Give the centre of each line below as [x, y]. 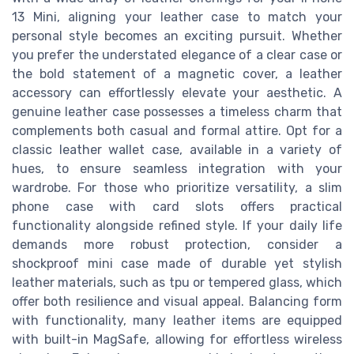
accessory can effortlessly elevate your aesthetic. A [177, 93]
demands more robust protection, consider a [177, 245]
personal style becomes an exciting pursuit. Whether [177, 36]
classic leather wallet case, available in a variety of [177, 150]
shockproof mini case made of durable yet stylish [177, 264]
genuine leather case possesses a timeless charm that [177, 112]
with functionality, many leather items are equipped [177, 321]
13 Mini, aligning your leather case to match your [177, 17]
